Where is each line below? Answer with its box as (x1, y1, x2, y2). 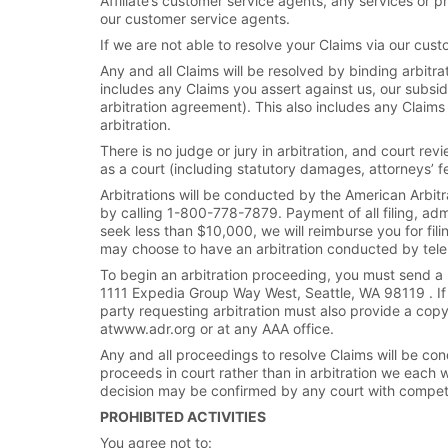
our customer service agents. (100, 10, 290, 27)
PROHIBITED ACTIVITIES (100, 408, 266, 425)
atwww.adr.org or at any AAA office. (100, 320, 334, 337)
